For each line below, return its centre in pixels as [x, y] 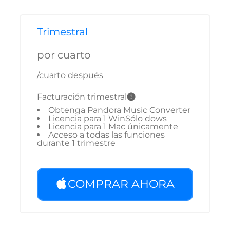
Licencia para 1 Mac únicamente [113, 127]
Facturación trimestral [82, 97]
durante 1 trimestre [76, 143]
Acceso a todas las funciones [107, 135]
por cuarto [64, 55]
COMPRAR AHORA [121, 184]
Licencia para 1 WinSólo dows [108, 118]
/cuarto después [70, 75]
